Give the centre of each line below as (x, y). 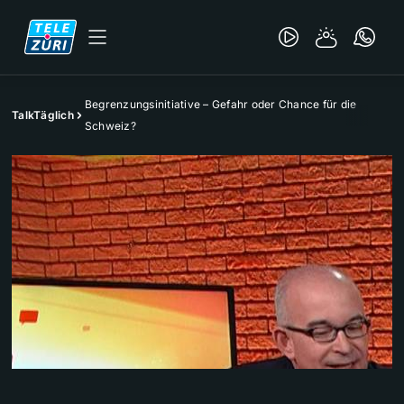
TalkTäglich (43, 115)
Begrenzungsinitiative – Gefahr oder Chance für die (220, 104)
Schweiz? (110, 126)
